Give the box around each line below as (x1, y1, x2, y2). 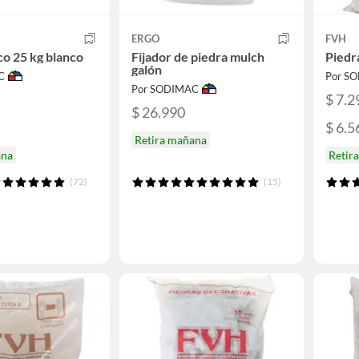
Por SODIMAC (131, 83, 199, 95)
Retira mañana (135, 133, 207, 147)
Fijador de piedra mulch (131, 49, 264, 64)
